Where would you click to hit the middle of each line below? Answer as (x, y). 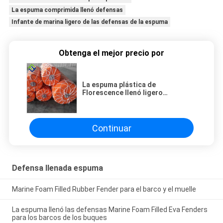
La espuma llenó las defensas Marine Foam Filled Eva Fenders (110, 209)
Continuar (111, 128)
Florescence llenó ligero (122, 93)
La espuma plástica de (119, 85)
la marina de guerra (114, 109)
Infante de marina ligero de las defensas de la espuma (89, 22)
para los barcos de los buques (59, 217)
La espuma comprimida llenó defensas (67, 10)
